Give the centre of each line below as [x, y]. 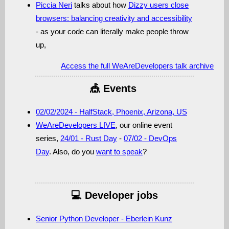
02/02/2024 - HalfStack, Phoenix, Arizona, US [111, 112]
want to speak [119, 152]
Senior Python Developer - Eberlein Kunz [104, 219]
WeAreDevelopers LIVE [76, 125]
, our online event [144, 125]
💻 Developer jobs [114, 195]
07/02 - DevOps [150, 138]
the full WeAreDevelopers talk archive [150, 66]
